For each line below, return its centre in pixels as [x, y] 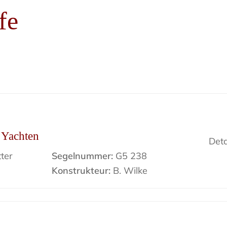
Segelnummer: [82, 156]
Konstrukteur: [81, 171]
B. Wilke [129, 171]
